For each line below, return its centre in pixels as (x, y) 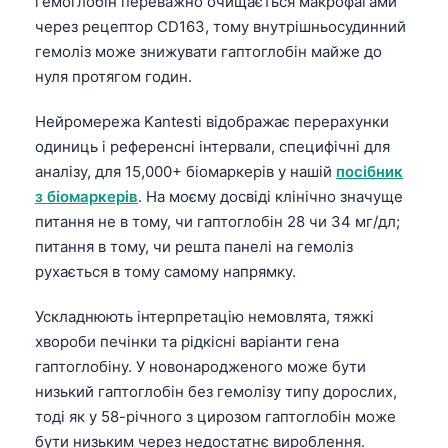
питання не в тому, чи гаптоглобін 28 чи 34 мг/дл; (217, 221)
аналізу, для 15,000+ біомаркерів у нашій (185, 171)
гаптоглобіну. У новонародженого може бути (200, 366)
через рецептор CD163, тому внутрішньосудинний (220, 26)
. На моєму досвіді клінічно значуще (270, 196)
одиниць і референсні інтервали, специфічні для (212, 146)
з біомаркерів (86, 196)
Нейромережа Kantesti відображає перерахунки (212, 121)
